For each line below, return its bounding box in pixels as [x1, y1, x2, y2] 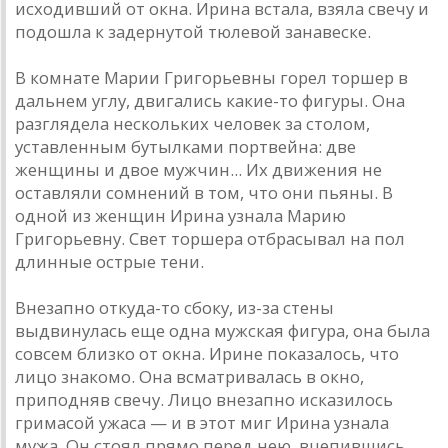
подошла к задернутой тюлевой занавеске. [15, 20, 371, 44]
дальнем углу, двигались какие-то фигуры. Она [15, 89, 405, 113]
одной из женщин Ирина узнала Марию [15, 204, 346, 228]
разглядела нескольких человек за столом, [15, 112, 370, 136]
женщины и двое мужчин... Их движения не [15, 158, 382, 182]
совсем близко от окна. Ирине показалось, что [15, 342, 399, 366]
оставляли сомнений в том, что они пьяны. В [15, 181, 393, 205]
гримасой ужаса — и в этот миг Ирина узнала [15, 411, 389, 435]
